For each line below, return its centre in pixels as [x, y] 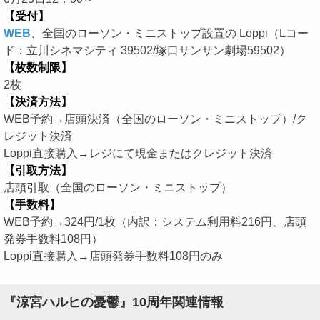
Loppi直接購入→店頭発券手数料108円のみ [113, 256]
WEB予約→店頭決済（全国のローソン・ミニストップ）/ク [155, 119]
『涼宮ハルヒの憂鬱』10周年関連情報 [114, 302]
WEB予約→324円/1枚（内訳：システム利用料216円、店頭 [155, 221]
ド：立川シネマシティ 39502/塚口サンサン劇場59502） [147, 50]
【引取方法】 [38, 170]
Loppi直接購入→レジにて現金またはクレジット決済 [138, 153]
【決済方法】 [38, 101]
